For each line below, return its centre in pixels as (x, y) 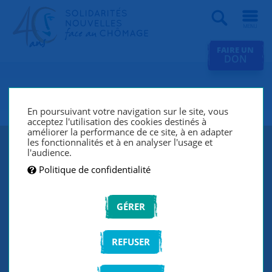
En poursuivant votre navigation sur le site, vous (128, 111)
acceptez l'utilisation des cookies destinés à (117, 122)
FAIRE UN (235, 50)
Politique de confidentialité (95, 169)
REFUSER (131, 241)
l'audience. (50, 153)
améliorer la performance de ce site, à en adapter (130, 132)
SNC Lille (48, 97)
